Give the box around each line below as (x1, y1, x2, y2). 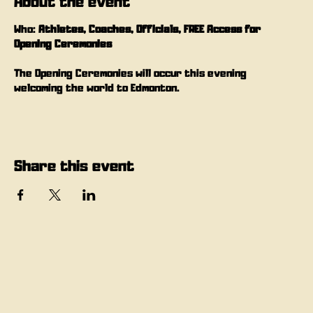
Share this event (14, 159, 134, 174)
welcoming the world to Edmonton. (14, 83, 180, 94)
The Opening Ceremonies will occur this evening (14, 68, 249, 79)
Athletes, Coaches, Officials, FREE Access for (38, 24, 263, 35)
